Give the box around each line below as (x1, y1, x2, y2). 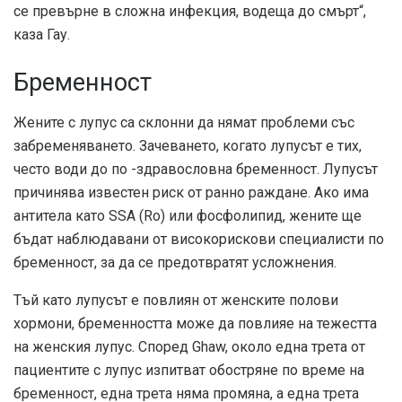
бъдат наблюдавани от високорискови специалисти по (13, 230, 384, 248)
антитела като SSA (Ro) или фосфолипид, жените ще (13, 206, 362, 224)
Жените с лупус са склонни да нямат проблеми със (13, 113, 354, 131)
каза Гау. (13, 25, 70, 43)
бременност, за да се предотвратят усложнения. (13, 253, 336, 271)
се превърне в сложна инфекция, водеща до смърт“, (13, 2, 366, 20)
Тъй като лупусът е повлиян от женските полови (13, 291, 338, 309)
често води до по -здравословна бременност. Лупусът (13, 160, 378, 178)
